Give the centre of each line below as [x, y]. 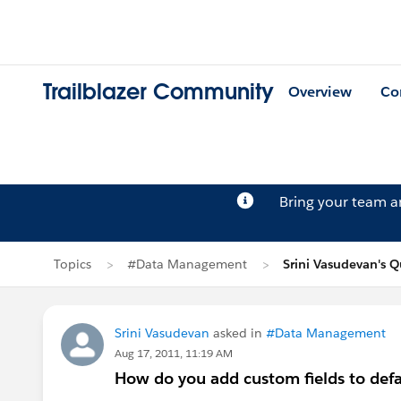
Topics [73, 264]
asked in [238, 333]
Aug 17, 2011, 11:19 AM [174, 353]
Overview [320, 92]
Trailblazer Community [158, 92]
